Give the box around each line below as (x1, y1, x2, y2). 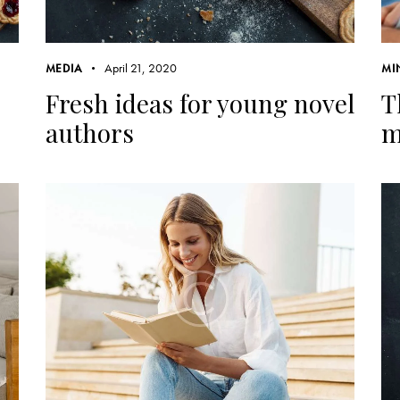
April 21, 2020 (104, 60, 178, 77)
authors (45, 116, 134, 150)
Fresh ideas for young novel (45, 87, 354, 121)
